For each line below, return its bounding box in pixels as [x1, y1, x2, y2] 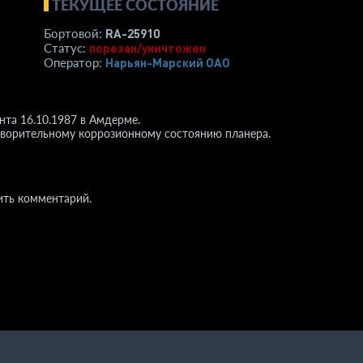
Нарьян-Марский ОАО [105, 54, 230, 70]
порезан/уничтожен [89, 40, 206, 56]
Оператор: [44, 55, 105, 70]
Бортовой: [44, 26, 105, 41]
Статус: [44, 41, 89, 55]
